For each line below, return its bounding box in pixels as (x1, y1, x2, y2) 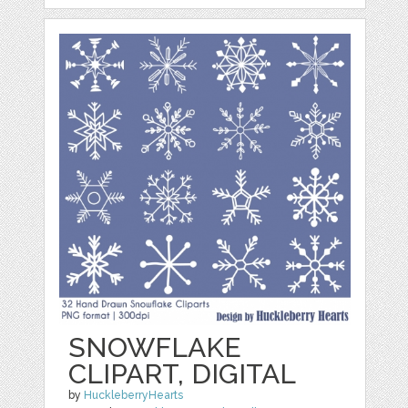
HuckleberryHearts (84, 388, 184, 402)
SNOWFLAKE (68, 331, 242, 363)
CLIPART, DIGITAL (68, 357, 297, 390)
